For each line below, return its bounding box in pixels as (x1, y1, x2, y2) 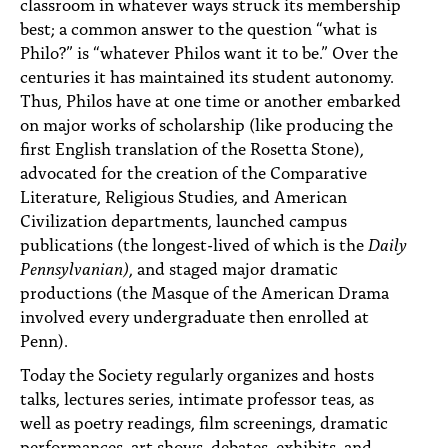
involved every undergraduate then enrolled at (20, 303, 369, 327)
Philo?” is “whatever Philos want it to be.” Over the (20, 39, 398, 63)
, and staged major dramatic (129, 255, 338, 279)
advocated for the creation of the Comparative (20, 159, 367, 183)
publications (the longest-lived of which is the (20, 231, 368, 255)
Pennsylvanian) (20, 255, 129, 279)
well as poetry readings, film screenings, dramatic (20, 409, 388, 433)
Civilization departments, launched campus (20, 207, 347, 231)
